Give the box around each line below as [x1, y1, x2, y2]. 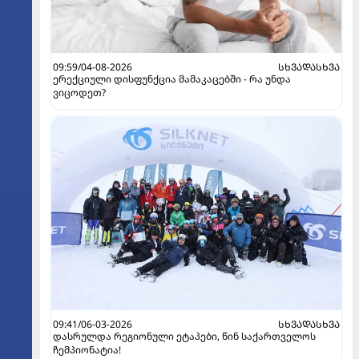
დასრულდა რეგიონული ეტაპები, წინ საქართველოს [53, 329, 316, 344]
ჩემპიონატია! [53, 343, 121, 357]
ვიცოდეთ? [53, 86, 106, 100]
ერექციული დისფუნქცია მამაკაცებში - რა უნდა [53, 72, 291, 87]
